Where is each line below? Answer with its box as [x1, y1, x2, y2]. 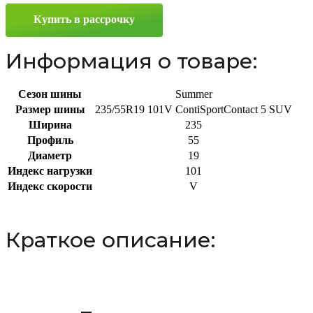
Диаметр [28, 150, 72, 161]
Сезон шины [18, 88, 82, 100]
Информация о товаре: [6, 48, 257, 74]
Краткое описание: [6, 227, 215, 253]
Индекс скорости [8, 180, 92, 192]
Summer [175, 88, 212, 100]
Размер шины [15, 103, 85, 115]
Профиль [27, 134, 73, 146]
